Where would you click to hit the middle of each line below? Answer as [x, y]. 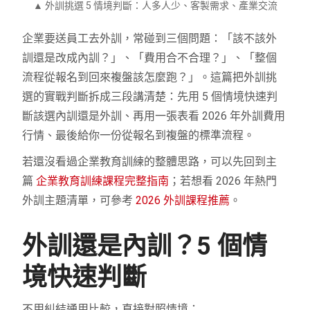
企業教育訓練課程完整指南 [103, 181]
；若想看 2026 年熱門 [223, 181]
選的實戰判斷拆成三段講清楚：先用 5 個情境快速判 [150, 96]
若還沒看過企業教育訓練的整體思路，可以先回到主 [150, 161]
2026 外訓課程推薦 [183, 200]
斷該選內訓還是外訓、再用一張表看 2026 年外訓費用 [154, 116]
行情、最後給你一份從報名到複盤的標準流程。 [139, 135]
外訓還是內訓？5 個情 [145, 246]
